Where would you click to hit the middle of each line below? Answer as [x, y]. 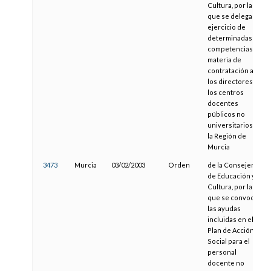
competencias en [235, 49]
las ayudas [224, 209]
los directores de [235, 82]
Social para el [228, 241]
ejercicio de [226, 27]
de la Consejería [233, 165]
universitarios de [235, 125]
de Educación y [231, 176]
